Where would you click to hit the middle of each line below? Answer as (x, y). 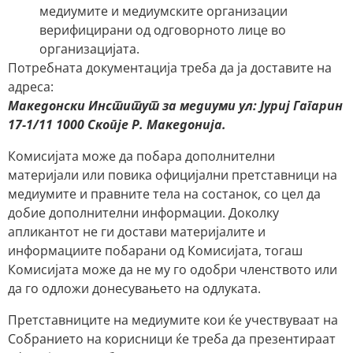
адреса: (31, 86)
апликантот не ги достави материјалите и (137, 231)
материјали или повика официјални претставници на (173, 175)
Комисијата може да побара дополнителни (141, 156)
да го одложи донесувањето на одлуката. (134, 288)
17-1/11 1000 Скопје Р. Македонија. (117, 124)
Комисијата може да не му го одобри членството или (173, 269)
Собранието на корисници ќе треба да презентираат (172, 338)
